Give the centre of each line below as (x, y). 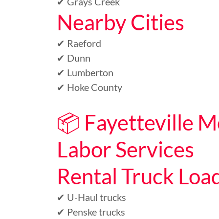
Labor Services (125, 149)
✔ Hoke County (89, 87)
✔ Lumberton (85, 72)
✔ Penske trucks (91, 212)
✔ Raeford (79, 43)
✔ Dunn (74, 58)
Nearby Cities (120, 22)
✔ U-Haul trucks (91, 197)
